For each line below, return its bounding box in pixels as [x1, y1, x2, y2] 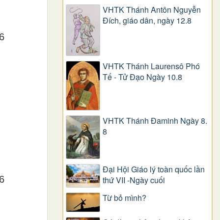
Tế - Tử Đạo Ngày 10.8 [103, 71, 182, 82]
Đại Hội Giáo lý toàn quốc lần [103, 164, 205, 175]
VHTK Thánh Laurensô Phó [103, 60, 200, 72]
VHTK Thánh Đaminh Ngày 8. [103, 114, 207, 126]
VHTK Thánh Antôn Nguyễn [103, 4, 201, 16]
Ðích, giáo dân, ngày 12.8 [103, 15, 192, 27]
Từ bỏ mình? [103, 192, 146, 203]
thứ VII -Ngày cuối [103, 174, 165, 186]
